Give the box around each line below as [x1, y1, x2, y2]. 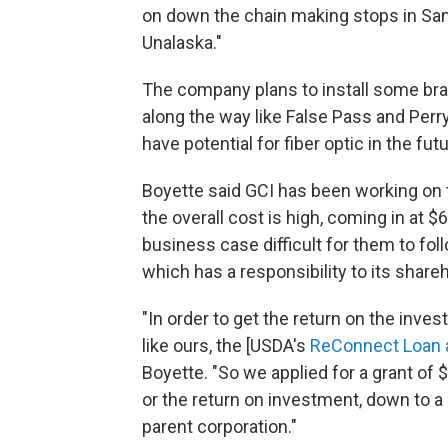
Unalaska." [142, 32, 222, 54]
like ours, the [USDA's [142, 335, 310, 357]
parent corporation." [142, 416, 297, 438]
